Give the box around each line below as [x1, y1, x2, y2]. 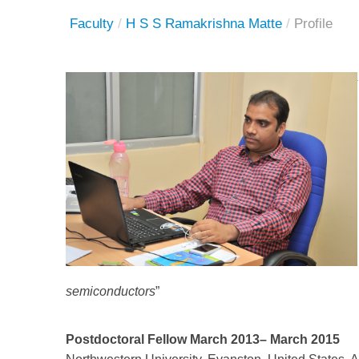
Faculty [70, 16, 114, 31]
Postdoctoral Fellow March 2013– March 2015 [66, 333, 340, 346]
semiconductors [66, 284, 155, 298]
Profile [294, 16, 333, 31]
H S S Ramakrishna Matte [126, 16, 282, 31]
